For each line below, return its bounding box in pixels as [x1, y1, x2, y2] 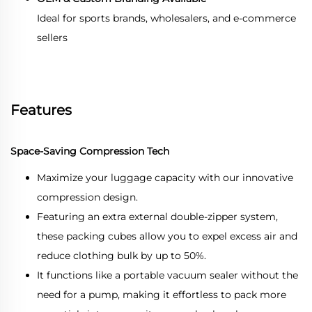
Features [10, 101, 72, 118]
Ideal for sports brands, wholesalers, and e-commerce [37, 11, 296, 24]
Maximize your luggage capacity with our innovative [37, 171, 293, 184]
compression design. [37, 190, 138, 203]
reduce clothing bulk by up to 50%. [37, 249, 206, 262]
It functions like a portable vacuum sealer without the [37, 268, 298, 281]
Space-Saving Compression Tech [10, 144, 169, 157]
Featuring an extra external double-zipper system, [37, 210, 278, 223]
